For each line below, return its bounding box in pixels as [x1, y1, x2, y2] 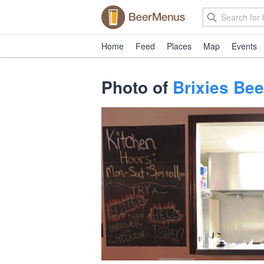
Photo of [101, 75, 173, 99]
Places [167, 40, 192, 52]
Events [232, 40, 257, 52]
